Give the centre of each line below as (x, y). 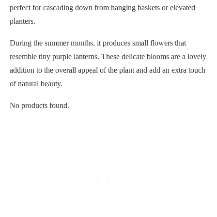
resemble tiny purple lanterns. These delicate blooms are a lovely (108, 56)
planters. (23, 21)
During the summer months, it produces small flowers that (98, 43)
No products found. (39, 105)
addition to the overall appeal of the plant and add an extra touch (108, 70)
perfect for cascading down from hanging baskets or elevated (102, 7)
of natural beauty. (36, 83)
